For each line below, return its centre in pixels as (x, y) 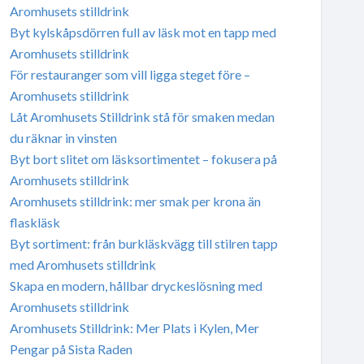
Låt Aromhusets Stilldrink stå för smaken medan (142, 116)
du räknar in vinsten (63, 137)
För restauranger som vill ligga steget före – (130, 74)
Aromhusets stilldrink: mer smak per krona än (135, 201)
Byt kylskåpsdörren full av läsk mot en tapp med (143, 32)
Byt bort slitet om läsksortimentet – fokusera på (143, 158)
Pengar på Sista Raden (71, 349)
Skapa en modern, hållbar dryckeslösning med (136, 285)
